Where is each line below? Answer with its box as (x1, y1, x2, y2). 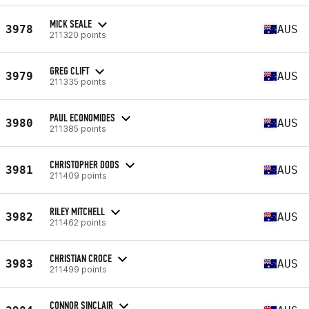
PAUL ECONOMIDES (50, 110, 115, 124)
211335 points (50, 76, 106, 87)
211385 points (50, 123, 106, 134)
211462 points (50, 217, 106, 228)
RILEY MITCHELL (50, 204, 105, 218)
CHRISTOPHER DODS (50, 157, 119, 171)
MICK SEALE (50, 17, 92, 30)
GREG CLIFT (50, 63, 89, 77)
